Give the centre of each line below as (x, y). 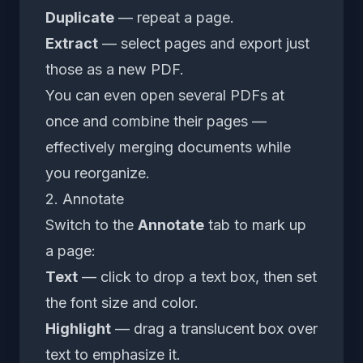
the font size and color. (122, 302)
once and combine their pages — (156, 121)
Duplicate (80, 17)
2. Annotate (85, 199)
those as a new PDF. (115, 69)
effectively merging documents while (168, 147)
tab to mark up (255, 224)
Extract (72, 43)
